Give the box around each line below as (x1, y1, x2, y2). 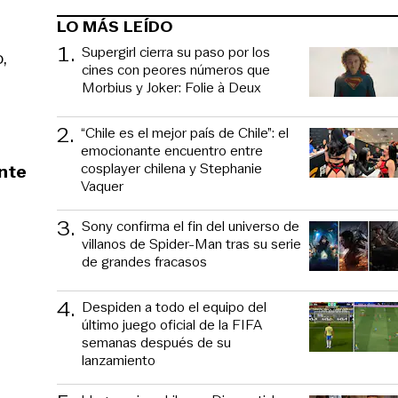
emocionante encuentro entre (81, 139, 263, 161)
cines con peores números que (82, 59, 270, 80)
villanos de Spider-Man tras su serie (82, 233, 301, 254)
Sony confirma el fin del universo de (82, 215, 299, 236)
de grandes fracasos (82, 251, 207, 272)
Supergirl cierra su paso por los (82, 41, 270, 62)
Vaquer (81, 175, 123, 196)
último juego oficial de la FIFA (82, 314, 262, 335)
